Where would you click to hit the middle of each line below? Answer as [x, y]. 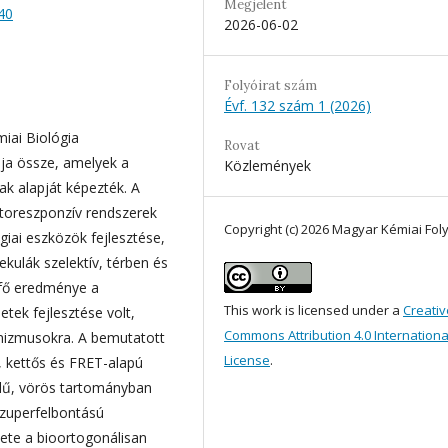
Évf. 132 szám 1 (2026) [297, 105]
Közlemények [267, 165]
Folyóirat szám [270, 85]
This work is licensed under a [313, 309]
